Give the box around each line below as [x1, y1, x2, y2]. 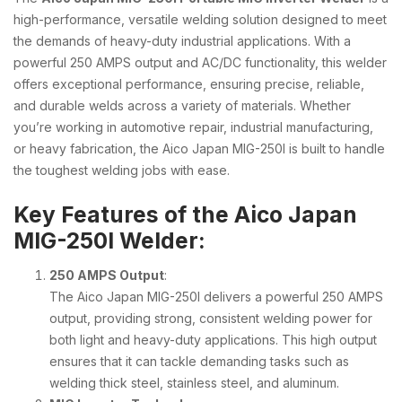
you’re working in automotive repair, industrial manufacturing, [13, 119, 373, 135]
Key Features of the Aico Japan [13, 201, 357, 228]
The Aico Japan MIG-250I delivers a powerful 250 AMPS [49, 288, 383, 304]
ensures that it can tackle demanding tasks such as [49, 353, 349, 369]
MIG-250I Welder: [13, 227, 205, 254]
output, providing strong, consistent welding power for [49, 310, 372, 326]
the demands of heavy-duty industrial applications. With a [13, 33, 351, 48]
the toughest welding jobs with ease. [13, 162, 230, 178]
